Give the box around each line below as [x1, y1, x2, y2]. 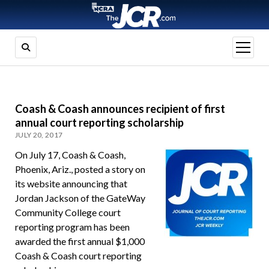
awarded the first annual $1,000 [14, 235, 145, 247]
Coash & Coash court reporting [14, 250, 142, 262]
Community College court [14, 207, 121, 219]
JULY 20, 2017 [14, 130, 63, 140]
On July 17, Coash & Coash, [14, 149, 125, 161]
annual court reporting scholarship [14, 116, 184, 130]
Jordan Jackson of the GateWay [14, 192, 145, 204]
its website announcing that [14, 178, 127, 190]
